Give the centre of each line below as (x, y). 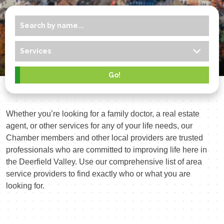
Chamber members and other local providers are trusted (104, 138)
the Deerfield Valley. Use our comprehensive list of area (104, 162)
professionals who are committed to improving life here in (106, 150)
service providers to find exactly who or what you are (98, 174)
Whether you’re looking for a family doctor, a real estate (103, 114)
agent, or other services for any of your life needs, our (99, 126)
